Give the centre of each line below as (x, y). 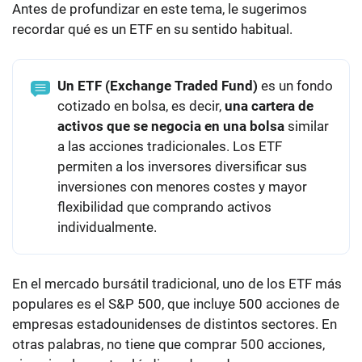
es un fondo (295, 86)
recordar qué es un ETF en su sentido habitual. (152, 29)
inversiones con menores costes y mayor (182, 187)
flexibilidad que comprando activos (164, 207)
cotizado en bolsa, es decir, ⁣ (141, 106)
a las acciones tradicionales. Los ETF (170, 147)
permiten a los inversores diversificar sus (182, 167)
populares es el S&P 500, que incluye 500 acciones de (176, 304)
